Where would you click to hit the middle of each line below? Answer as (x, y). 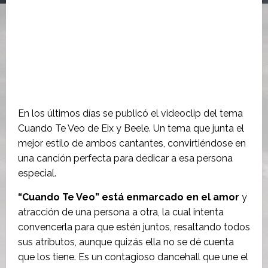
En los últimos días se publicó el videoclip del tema (130, 113)
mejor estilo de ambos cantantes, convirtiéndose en (132, 143)
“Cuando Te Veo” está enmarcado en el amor (129, 197)
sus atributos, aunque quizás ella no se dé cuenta (126, 242)
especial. (37, 173)
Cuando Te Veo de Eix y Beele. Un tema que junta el (131, 128)
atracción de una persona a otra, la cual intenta (121, 212)
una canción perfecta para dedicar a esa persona (125, 158)
